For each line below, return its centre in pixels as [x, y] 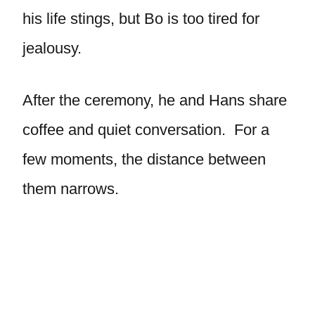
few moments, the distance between [144, 159]
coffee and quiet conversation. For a [146, 130]
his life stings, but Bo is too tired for [141, 19]
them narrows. [71, 189]
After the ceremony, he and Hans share [155, 100]
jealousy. [52, 48]
